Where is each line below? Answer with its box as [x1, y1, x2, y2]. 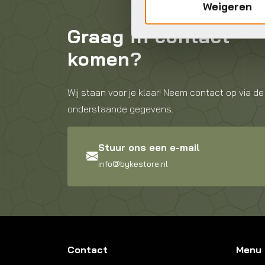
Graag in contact [67, 24, 230, 48]
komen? [67, 46, 142, 70]
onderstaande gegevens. [67, 102, 173, 115]
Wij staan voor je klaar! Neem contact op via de [67, 86, 264, 98]
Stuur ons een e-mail [98, 141, 200, 154]
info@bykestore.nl [98, 159, 168, 170]
